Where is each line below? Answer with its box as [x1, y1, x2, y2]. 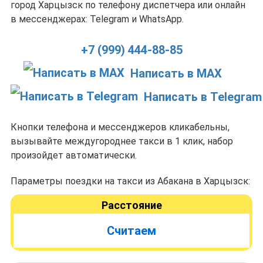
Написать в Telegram [144, 90, 262, 104]
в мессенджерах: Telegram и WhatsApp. [11, 14, 184, 25]
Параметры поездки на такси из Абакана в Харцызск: [11, 176, 250, 187]
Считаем [107, 224, 156, 238]
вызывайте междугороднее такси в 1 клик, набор [11, 136, 233, 147]
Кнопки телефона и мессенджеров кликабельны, [11, 122, 230, 133]
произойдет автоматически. [11, 150, 137, 161]
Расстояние [101, 199, 162, 211]
